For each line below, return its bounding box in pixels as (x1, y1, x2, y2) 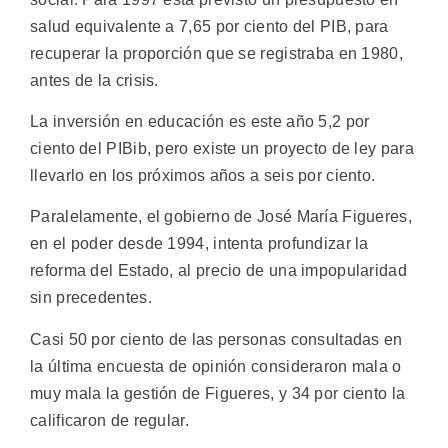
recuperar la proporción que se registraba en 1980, (30, 44, 403, 62)
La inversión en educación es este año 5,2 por (30, 112, 370, 130)
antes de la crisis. (30, 71, 159, 89)
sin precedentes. (30, 289, 152, 307)
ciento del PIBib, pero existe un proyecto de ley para (30, 139, 414, 157)
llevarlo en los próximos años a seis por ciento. (30, 166, 376, 184)
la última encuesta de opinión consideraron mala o (30, 357, 402, 375)
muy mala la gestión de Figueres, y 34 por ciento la (30, 384, 406, 402)
